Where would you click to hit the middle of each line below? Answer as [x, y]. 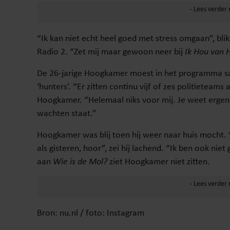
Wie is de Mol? [80, 161]
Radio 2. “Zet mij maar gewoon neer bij [111, 51]
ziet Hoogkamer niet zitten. [159, 161]
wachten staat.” [67, 113]
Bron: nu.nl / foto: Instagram [91, 213]
